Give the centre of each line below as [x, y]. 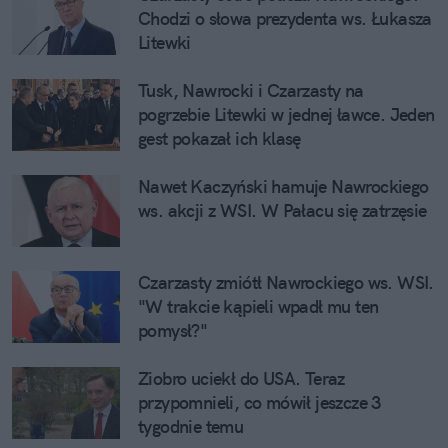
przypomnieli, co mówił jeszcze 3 [259, 402]
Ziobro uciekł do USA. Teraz [241, 378]
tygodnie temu [191, 426]
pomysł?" [173, 330]
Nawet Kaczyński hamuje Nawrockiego [283, 186]
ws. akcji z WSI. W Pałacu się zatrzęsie [282, 210]
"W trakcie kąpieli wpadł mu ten [258, 306]
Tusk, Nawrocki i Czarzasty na [251, 90]
